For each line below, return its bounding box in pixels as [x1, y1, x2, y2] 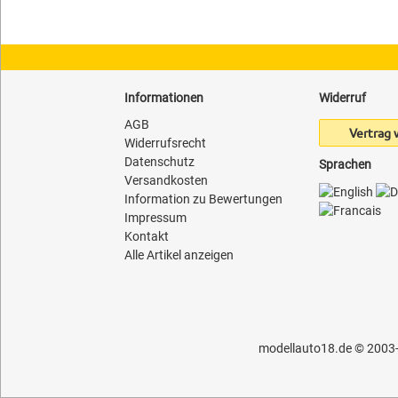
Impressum [124, 210, 187, 225]
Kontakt [124, 228, 170, 243]
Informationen [124, 90, 204, 105]
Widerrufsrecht [124, 135, 207, 150]
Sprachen [318, 156, 371, 171]
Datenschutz [124, 154, 195, 169]
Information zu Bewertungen [124, 191, 283, 206]
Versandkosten [124, 172, 209, 187]
